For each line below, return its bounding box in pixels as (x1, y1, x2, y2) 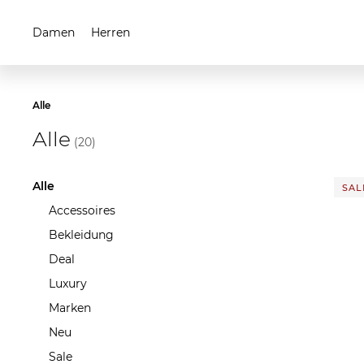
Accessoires (49, 203, 115, 218)
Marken (49, 301, 91, 315)
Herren (91, 25, 130, 40)
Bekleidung (49, 227, 114, 242)
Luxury (49, 276, 87, 291)
